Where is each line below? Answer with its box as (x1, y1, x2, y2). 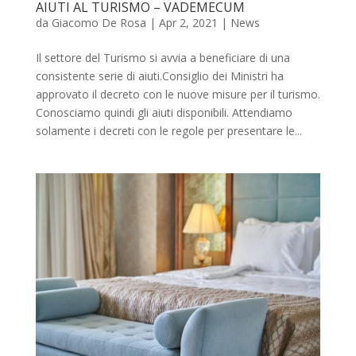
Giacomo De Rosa (51, 15, 146, 31)
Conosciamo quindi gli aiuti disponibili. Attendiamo (35, 105, 292, 121)
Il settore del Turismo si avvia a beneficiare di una (35, 50, 290, 66)
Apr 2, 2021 (158, 15, 218, 31)
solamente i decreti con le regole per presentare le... (35, 123, 302, 139)
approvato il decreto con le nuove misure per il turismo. (35, 87, 320, 103)
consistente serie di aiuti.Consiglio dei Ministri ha (35, 68, 284, 84)
